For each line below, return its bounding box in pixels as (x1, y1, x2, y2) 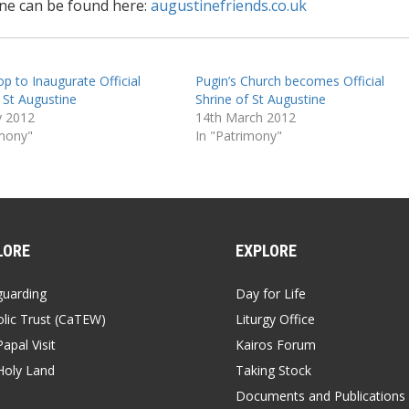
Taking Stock (236, 361, 311, 379)
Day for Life (236, 284, 306, 302)
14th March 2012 (194, 108, 296, 126)
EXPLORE (236, 240, 297, 260)
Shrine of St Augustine (194, 89, 326, 108)
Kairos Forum (236, 335, 316, 353)
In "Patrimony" (194, 126, 282, 144)
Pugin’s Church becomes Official (194, 71, 384, 89)
